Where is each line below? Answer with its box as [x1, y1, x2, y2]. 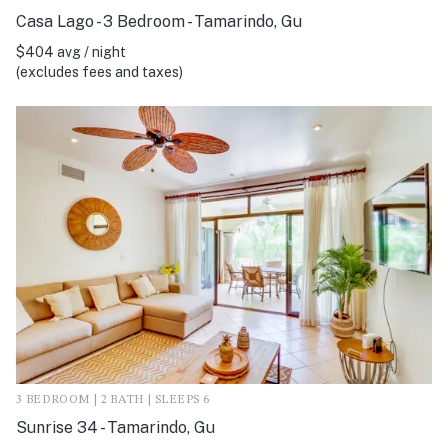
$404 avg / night [16, 44, 126, 61]
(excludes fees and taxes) [16, 64, 183, 81]
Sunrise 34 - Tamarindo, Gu [16, 417, 215, 437]
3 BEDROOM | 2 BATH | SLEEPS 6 [16, 393, 210, 406]
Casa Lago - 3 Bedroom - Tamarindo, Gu [16, 12, 302, 32]
